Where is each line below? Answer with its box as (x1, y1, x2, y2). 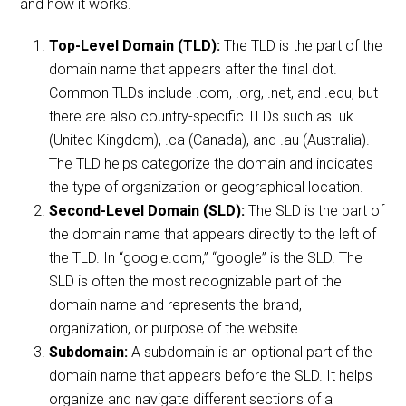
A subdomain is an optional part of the (128, 343, 373, 362)
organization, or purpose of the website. (49, 320, 303, 338)
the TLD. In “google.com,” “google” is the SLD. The (49, 249, 363, 267)
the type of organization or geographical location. (49, 179, 364, 197)
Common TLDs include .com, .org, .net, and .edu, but (49, 84, 379, 102)
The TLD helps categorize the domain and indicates (49, 155, 374, 173)
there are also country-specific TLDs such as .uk (49, 108, 354, 126)
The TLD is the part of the (220, 37, 383, 55)
